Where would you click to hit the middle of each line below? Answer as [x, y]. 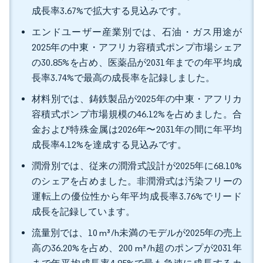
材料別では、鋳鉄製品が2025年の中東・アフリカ [137, 99]
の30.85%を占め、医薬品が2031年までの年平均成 [137, 63]
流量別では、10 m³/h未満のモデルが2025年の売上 [137, 233]
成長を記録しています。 [83, 212]
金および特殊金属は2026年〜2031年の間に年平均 [137, 129]
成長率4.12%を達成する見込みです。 [109, 145]
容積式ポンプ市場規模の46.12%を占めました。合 [137, 114]
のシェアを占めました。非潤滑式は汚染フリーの [137, 181]
